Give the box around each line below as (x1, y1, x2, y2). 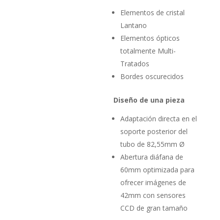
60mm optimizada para (120, 165, 195, 174)
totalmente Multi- (120, 46, 176, 55)
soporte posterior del (120, 126, 188, 136)
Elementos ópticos (120, 33, 180, 43)
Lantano (120, 20, 147, 30)
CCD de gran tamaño (120, 203, 188, 213)
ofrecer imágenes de (120, 177, 187, 187)
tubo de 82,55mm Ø (120, 139, 185, 149)
